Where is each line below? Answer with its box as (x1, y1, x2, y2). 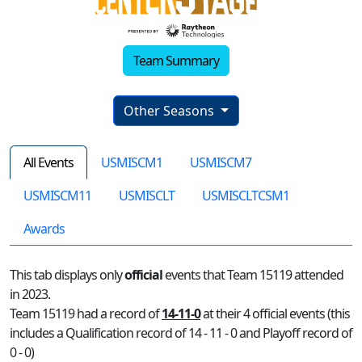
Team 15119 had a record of (10, 304, 162, 322)
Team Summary (133, 51, 219, 69)
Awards (23, 219, 65, 238)
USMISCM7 (190, 153, 251, 171)
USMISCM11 (23, 186, 91, 204)
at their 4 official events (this (200, 304, 350, 322)
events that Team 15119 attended (162, 265, 343, 284)
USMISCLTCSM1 (202, 186, 289, 204)
